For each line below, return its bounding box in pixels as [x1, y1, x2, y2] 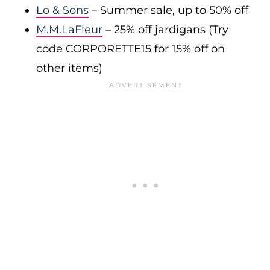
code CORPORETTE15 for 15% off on [36, 42, 225, 55]
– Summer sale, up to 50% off [89, 4, 248, 17]
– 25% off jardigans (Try [102, 23, 228, 36]
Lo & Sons [36, 4, 89, 17]
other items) [36, 61, 102, 75]
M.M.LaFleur [36, 23, 102, 36]
